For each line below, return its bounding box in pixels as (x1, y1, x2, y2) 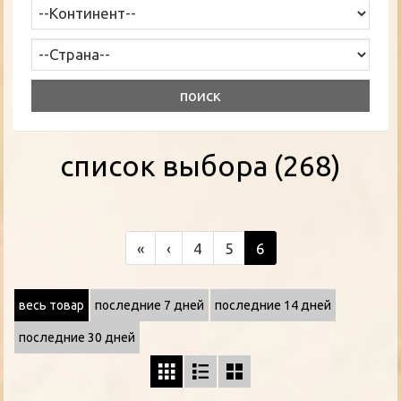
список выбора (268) (60, 149, 341, 182)
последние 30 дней (18, 329, 135, 345)
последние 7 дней (94, 297, 204, 312)
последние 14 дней (214, 297, 331, 312)
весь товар (18, 297, 84, 312)
